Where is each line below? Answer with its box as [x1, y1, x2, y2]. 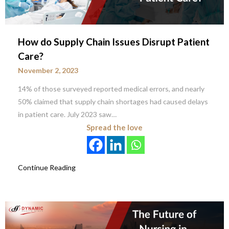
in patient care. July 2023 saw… [18, 109, 117, 119]
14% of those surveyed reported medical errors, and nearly [18, 84, 204, 93]
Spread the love [86, 122, 143, 132]
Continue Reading [18, 163, 76, 172]
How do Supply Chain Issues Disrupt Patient [18, 35, 210, 48]
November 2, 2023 [18, 65, 78, 75]
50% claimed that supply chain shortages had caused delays [18, 97, 208, 106]
